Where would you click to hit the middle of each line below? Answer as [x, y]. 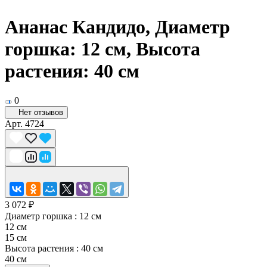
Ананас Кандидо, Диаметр [117, 27]
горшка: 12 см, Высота [103, 49]
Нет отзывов [41, 112]
